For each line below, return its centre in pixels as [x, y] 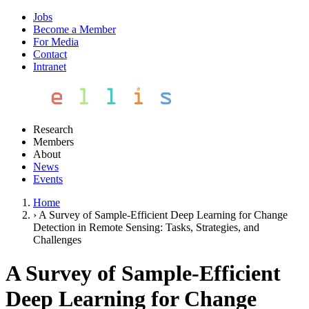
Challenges [57, 240]
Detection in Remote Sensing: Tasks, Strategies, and [146, 227]
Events [48, 179]
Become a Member [74, 29]
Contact [50, 54]
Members [53, 142]
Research [53, 129]
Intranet [50, 67]
